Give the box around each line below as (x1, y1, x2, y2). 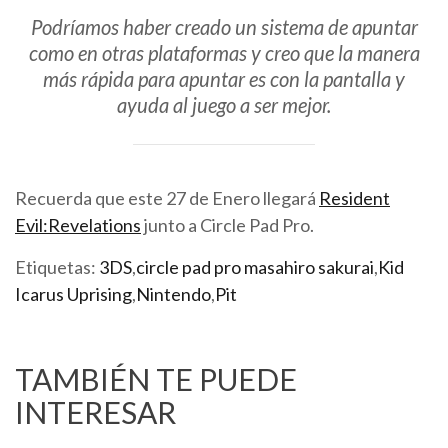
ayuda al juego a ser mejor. (117, 92, 331, 117)
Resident (319, 187, 390, 210)
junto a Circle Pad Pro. (141, 214, 314, 237)
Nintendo (136, 283, 211, 306)
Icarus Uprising (15, 283, 132, 306)
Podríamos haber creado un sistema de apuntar (30, 14, 418, 39)
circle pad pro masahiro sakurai (136, 256, 374, 279)
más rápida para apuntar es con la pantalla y (43, 66, 405, 91)
